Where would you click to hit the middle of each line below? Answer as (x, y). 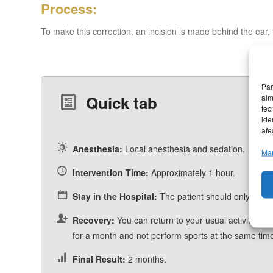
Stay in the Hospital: (115, 197)
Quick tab (122, 103)
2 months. (146, 259)
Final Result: (99, 259)
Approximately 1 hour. (192, 173)
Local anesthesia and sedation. (183, 149)
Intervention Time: (110, 173)
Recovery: (93, 220)
